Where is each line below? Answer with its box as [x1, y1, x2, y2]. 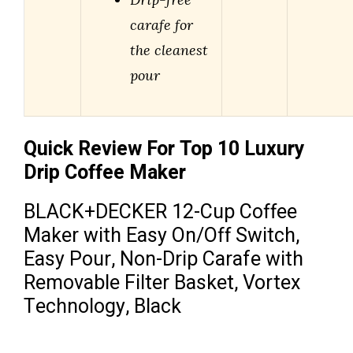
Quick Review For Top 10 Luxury [24, 135, 305, 165]
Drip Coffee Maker [24, 158, 186, 188]
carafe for [130, 16, 193, 35]
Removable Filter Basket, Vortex [24, 269, 300, 299]
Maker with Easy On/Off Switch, [24, 221, 299, 251]
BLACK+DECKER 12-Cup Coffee [24, 198, 297, 228]
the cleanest [130, 41, 208, 60]
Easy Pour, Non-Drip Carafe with [24, 245, 303, 275]
